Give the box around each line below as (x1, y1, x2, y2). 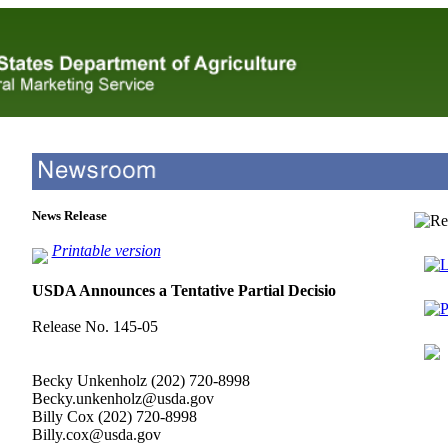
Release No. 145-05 (31, 318, 158, 335)
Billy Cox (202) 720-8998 (31, 408, 197, 425)
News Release (31, 208, 107, 223)
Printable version (51, 242, 161, 259)
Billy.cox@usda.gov (31, 426, 161, 443)
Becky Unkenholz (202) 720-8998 (31, 372, 250, 389)
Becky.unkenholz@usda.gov (31, 390, 214, 407)
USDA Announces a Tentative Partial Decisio (31, 282, 336, 299)
